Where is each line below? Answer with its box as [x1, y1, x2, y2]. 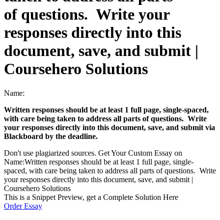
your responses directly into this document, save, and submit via [4, 123, 215, 132]
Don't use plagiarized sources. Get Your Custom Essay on [4, 148, 182, 157]
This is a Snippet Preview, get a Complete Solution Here [4, 192, 178, 201]
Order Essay [4, 201, 42, 210]
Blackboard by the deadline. [4, 132, 98, 140]
